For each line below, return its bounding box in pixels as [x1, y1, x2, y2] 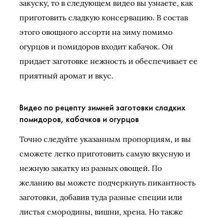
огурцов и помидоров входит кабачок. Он [19, 42, 173, 52]
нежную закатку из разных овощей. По [19, 163, 162, 173]
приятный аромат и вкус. [19, 71, 113, 81]
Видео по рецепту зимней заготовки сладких [19, 102, 186, 113]
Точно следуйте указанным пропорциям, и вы [19, 134, 191, 144]
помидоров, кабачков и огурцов [19, 113, 139, 125]
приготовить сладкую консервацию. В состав [19, 13, 188, 23]
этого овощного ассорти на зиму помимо [19, 27, 172, 37]
